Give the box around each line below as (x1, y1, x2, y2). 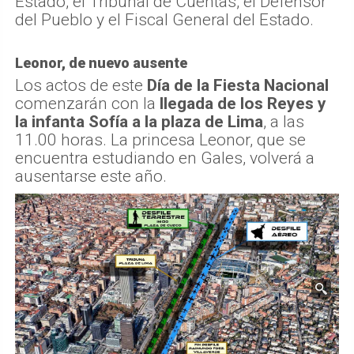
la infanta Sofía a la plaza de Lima (15, 112, 263, 132)
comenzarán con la (15, 94, 160, 114)
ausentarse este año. (15, 167, 167, 186)
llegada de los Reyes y (160, 94, 326, 114)
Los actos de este (15, 76, 147, 96)
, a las (263, 112, 304, 132)
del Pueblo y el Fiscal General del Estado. (15, 10, 314, 30)
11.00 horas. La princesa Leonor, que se (15, 130, 306, 150)
